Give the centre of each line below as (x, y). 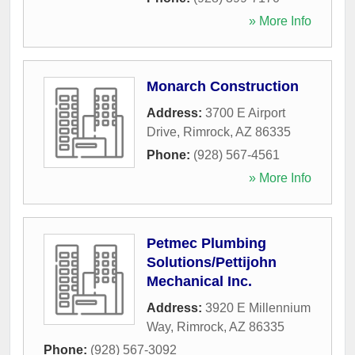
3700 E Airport (245, 113)
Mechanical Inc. (199, 281)
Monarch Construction (223, 86)
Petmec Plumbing (206, 243)
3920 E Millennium (258, 307)
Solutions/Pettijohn (212, 262)
